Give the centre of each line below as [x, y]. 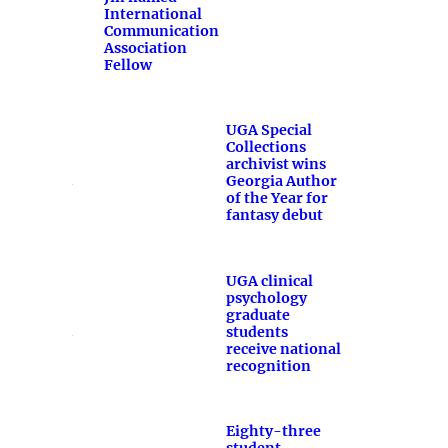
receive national [283, 348]
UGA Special [268, 130]
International [152, 13]
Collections [265, 147]
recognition [268, 365]
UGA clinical [269, 280]
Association [145, 47]
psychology [266, 297]
